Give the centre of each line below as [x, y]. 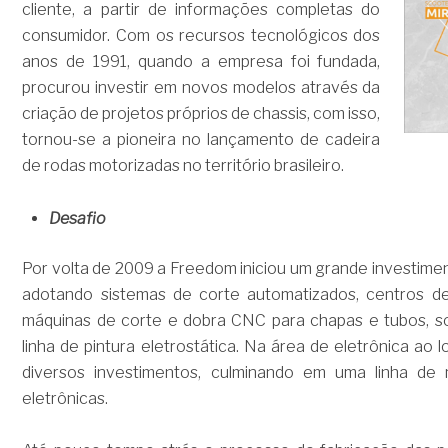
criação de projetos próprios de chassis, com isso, [201, 114]
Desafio [78, 218]
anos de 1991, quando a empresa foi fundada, [201, 62]
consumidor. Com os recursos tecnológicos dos [201, 36]
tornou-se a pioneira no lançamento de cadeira [201, 140]
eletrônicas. [65, 398]
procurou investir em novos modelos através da [201, 88]
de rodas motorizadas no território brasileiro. [183, 166]
